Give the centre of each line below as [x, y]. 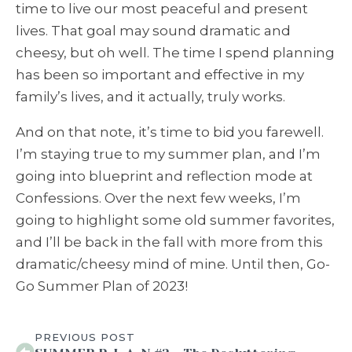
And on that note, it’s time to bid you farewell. [170, 132]
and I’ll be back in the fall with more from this [169, 242]
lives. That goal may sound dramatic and [153, 31]
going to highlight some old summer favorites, [175, 220]
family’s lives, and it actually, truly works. [150, 97]
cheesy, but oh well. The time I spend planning [175, 53]
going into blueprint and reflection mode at [164, 176]
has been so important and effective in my [160, 75]
